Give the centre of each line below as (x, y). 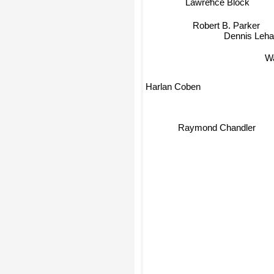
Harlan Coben (173, 86)
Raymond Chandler (216, 127)
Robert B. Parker (227, 23)
